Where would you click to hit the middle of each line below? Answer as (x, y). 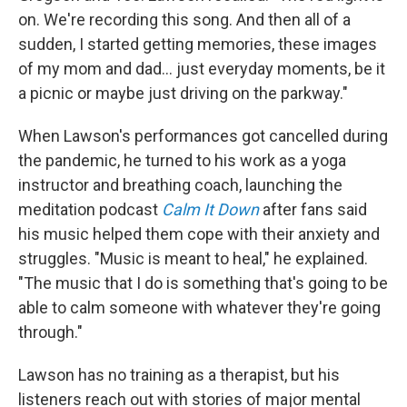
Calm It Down (210, 209)
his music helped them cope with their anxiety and (199, 233)
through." (50, 332)
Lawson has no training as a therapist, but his (179, 374)
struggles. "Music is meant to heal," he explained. (193, 258)
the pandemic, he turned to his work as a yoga (182, 160)
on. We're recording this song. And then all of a (184, 19)
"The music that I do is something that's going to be (203, 283)
